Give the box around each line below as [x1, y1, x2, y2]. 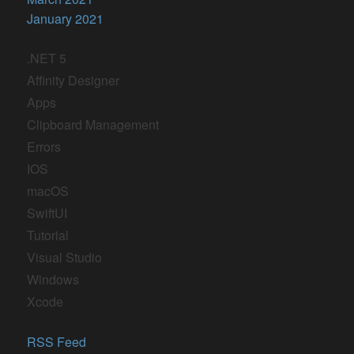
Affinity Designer [27, 71, 120, 89]
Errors [27, 137, 62, 156]
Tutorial [27, 226, 70, 244]
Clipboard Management [27, 115, 160, 134]
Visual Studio [27, 248, 103, 266]
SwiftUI [27, 204, 68, 222]
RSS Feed [27, 333, 87, 351]
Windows [27, 270, 80, 288]
